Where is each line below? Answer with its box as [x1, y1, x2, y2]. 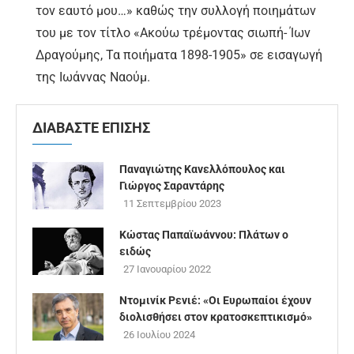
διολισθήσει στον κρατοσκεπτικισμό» [119, 311, 312, 324]
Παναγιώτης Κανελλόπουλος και [119, 163, 285, 176]
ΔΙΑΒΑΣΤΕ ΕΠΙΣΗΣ [32, 119, 150, 137]
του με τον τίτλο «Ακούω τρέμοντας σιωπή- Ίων [36, 25, 311, 41]
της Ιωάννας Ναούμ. [36, 70, 150, 85]
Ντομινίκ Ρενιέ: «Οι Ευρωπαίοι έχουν [119, 294, 311, 307]
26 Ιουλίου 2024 [123, 329, 195, 341]
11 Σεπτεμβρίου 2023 [123, 198, 221, 210]
